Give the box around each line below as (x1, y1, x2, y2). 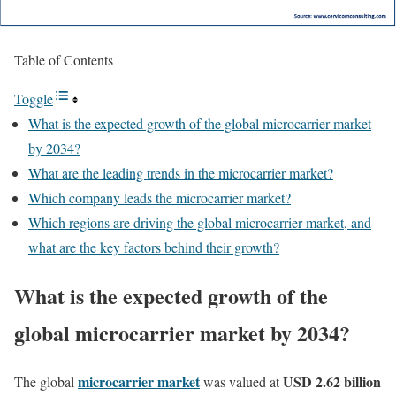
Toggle (14, 89, 53, 108)
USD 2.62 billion (283, 370, 381, 392)
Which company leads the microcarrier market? (28, 188, 291, 207)
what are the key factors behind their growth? (28, 238, 279, 256)
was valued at (200, 371, 283, 391)
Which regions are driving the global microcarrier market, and (28, 213, 371, 232)
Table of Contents (14, 50, 113, 69)
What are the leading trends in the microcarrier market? (28, 164, 333, 182)
